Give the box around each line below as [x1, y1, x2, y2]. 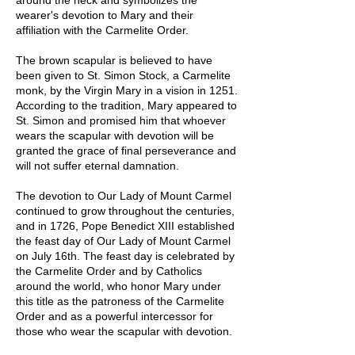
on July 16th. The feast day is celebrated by [16, 249, 235, 262]
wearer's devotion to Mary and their [16, 8, 193, 21]
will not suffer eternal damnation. [16, 158, 179, 172]
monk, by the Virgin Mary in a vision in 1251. [16, 83, 238, 97]
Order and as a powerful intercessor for [16, 309, 213, 323]
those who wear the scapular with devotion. [16, 324, 232, 338]
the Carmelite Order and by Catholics [16, 264, 202, 277]
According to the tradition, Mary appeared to [16, 98, 237, 112]
